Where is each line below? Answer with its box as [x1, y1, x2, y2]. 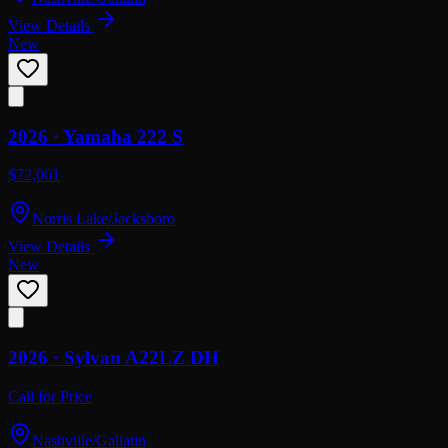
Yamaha [63, 125, 132, 147]
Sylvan [64, 346, 121, 368]
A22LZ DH [125, 346, 219, 368]
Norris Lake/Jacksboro [32, 210, 175, 228]
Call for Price [8, 387, 92, 405]
